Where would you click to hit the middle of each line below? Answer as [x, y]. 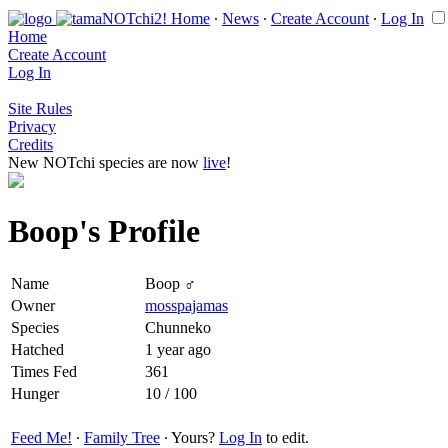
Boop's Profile [104, 231]
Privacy [32, 126]
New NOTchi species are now [105, 162]
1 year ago [178, 349]
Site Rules [40, 108]
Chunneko [178, 327]
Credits [30, 144]
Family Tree [122, 437]
